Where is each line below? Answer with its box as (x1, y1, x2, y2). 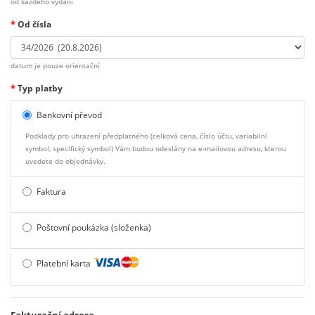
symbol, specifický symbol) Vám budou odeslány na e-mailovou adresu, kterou (25, 143, 286, 153)
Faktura (37, 185, 66, 198)
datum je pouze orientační (11, 60, 100, 70)
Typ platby (15, 82, 63, 94)
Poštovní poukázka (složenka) (37, 221, 151, 233)
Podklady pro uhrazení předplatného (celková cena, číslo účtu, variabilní (25, 131, 267, 141)
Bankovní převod (37, 108, 102, 121)
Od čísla (15, 18, 51, 30)
